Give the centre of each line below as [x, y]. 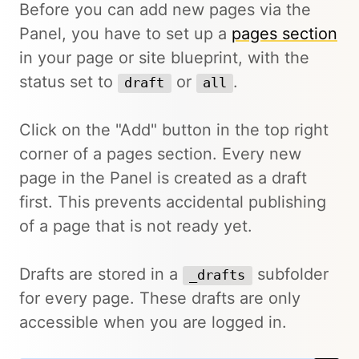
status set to [69, 82]
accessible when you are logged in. [153, 322]
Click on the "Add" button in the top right [174, 130]
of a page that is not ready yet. [136, 226]
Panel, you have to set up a [125, 34]
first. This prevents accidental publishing [173, 202]
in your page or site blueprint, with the [164, 58]
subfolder [290, 274]
